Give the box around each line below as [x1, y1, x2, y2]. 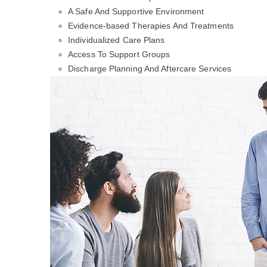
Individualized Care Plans [68, 35, 165, 45]
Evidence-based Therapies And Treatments [68, 21, 234, 30]
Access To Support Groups [68, 49, 170, 59]
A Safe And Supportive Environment [68, 7, 204, 16]
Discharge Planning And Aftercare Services [68, 64, 232, 73]
